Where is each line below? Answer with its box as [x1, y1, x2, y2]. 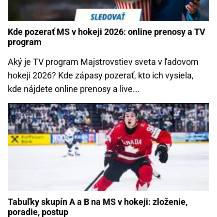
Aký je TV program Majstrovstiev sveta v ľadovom [8, 57, 199, 67]
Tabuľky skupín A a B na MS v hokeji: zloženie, [8, 197, 187, 207]
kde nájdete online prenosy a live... [8, 84, 140, 94]
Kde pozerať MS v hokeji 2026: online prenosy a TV [8, 26, 205, 37]
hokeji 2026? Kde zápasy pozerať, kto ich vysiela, [8, 70, 194, 81]
